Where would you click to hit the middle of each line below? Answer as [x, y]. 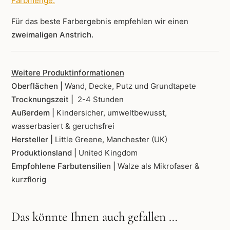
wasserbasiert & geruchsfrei [63, 126]
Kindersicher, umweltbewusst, [112, 113]
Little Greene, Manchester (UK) [111, 140]
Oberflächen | [38, 86]
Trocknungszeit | [43, 100]
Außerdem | [34, 113]
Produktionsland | [45, 153]
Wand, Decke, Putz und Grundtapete [130, 86]
